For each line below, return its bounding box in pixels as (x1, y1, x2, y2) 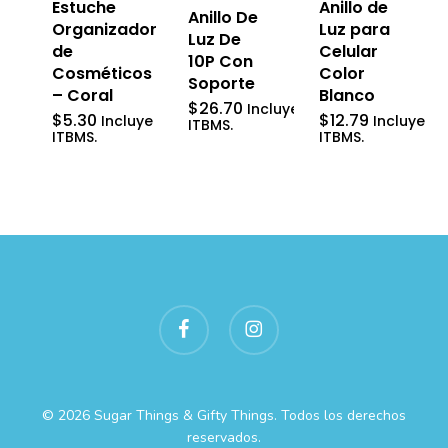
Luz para (319, 17, 391, 41)
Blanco (319, 83, 376, 107)
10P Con (188, 49, 254, 73)
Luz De (188, 27, 242, 51)
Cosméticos (51, 61, 152, 85)
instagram (227, 305, 291, 324)
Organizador (51, 17, 157, 41)
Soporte (188, 71, 256, 95)
